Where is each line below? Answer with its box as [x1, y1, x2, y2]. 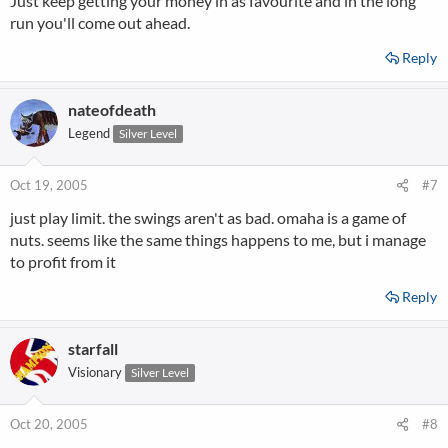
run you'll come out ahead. [10, 13, 190, 32]
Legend [68, 125, 110, 141]
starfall [68, 339, 118, 358]
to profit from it [10, 252, 116, 271]
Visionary [68, 364, 122, 380]
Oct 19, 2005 [10, 177, 88, 193]
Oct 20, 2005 [10, 416, 88, 432]
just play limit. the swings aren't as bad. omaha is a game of [10, 208, 406, 227]
